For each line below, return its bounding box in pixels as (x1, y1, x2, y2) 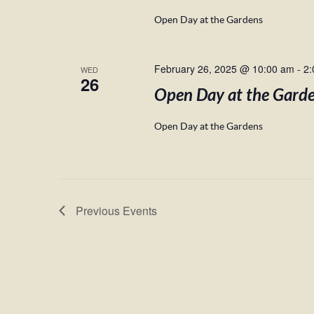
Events (123, 203, 157, 219)
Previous (76, 203, 123, 219)
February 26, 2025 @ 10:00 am (153, 62, 294, 76)
